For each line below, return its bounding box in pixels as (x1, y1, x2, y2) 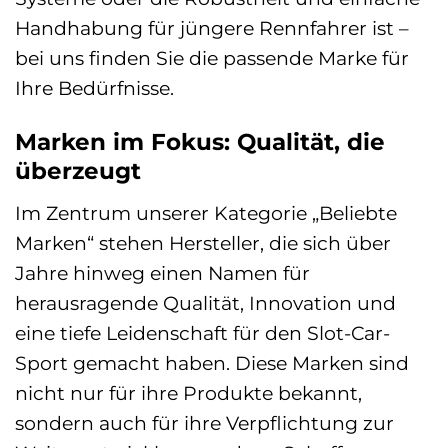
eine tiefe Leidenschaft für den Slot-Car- (15, 320, 390, 345)
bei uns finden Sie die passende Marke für (15, 46, 409, 71)
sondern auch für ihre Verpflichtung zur (15, 410, 394, 435)
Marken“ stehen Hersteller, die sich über (15, 230, 391, 255)
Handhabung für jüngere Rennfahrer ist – (15, 16, 409, 41)
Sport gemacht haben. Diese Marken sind (15, 350, 409, 375)
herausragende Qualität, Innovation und (15, 290, 396, 315)
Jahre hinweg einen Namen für (15, 260, 310, 285)
